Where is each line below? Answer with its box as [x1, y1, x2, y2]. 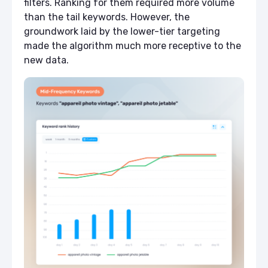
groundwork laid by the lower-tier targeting [24, 26, 220, 38]
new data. [24, 54, 69, 66]
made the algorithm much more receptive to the [24, 40, 241, 52]
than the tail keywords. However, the [24, 11, 190, 23]
